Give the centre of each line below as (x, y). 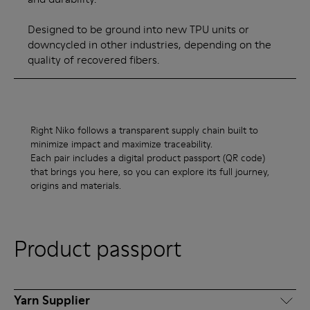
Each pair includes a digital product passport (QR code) (148, 158)
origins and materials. (76, 185)
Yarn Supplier (52, 300)
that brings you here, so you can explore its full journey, (150, 172)
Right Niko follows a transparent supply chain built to (144, 130)
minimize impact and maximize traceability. (121, 144)
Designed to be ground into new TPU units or (138, 29)
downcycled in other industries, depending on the (149, 44)
